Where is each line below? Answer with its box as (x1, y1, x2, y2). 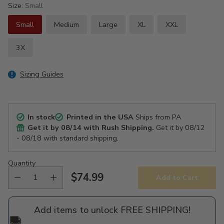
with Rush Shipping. (81, 122, 154, 132)
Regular (70, 177, 109, 191)
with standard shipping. (41, 132, 118, 143)
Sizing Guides (20, 68, 63, 79)
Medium (54, 19, 79, 29)
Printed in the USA (66, 111, 133, 122)
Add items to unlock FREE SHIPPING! (33, 203, 190, 216)
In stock (27, 111, 55, 122)
